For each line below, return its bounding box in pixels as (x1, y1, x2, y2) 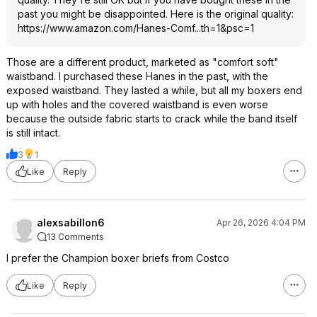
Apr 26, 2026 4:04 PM (217, 217, 306, 228)
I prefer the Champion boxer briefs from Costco (6, 252, 229, 264)
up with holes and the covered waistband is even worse (6, 98, 268, 110)
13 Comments (47, 231, 104, 242)
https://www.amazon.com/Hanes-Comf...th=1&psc (18, 22, 243, 34)
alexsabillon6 (37, 217, 105, 229)
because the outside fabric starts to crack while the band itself (6, 113, 297, 125)
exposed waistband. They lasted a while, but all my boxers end (6, 84, 302, 96)
